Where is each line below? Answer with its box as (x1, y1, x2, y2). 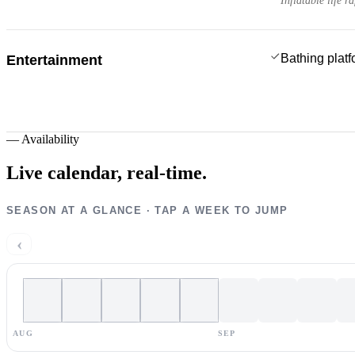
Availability (21, 132, 79, 146)
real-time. (127, 162, 207, 183)
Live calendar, (6, 162, 122, 183)
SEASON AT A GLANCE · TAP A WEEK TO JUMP (6, 204, 288, 216)
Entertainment (6, 52, 102, 68)
